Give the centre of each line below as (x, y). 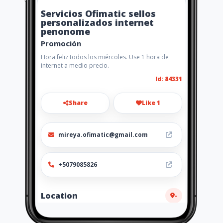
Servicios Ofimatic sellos (98, 13)
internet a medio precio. (75, 65)
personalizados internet (97, 22)
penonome (65, 31)
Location (59, 195)
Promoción (61, 43)
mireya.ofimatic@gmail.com (103, 135)
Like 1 (151, 103)
